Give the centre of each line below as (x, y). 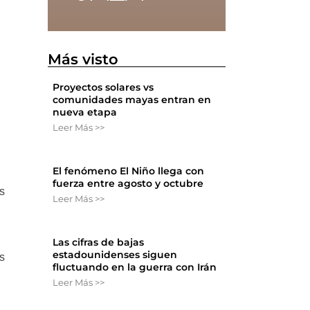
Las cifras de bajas (99, 243)
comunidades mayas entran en (132, 100)
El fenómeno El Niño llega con (129, 171)
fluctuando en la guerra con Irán (135, 267)
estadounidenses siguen (115, 255)
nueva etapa (85, 112)
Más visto (83, 60)
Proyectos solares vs (103, 88)
